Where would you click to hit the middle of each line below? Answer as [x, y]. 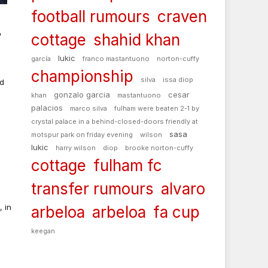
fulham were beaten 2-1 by [157, 108]
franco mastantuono [116, 59]
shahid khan [137, 40]
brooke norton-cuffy [159, 148]
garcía [41, 59]
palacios [47, 108]
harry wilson [76, 148]
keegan [43, 231]
